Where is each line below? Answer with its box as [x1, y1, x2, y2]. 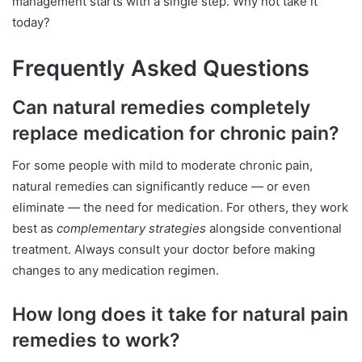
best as [12, 221, 57, 237]
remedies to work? [12, 329, 180, 352]
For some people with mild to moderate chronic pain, [12, 158, 313, 174]
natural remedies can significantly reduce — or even [12, 179, 310, 195]
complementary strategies [57, 221, 206, 237]
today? [12, 15, 50, 31]
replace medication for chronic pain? [12, 121, 339, 145]
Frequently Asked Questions [12, 55, 309, 82]
